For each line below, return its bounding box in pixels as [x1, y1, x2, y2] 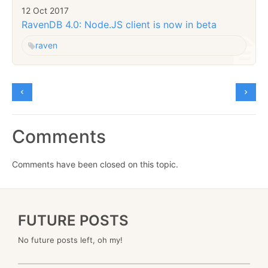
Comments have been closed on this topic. [12, 159, 178, 169]
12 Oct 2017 [22, 5, 69, 16]
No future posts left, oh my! [18, 234, 123, 245]
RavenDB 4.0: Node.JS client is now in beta [22, 18, 217, 31]
